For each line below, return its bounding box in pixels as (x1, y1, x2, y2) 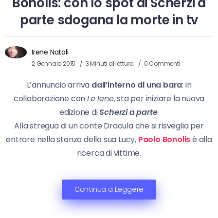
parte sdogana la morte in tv (19, 11, 199, 29)
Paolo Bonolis (138, 133, 191, 145)
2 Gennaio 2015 (32, 59, 76, 68)
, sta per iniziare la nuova (113, 92, 205, 104)
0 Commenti (144, 59, 181, 68)
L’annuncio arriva (26, 79, 91, 91)
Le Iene (87, 92, 114, 104)
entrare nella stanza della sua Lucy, (6, 133, 138, 145)
